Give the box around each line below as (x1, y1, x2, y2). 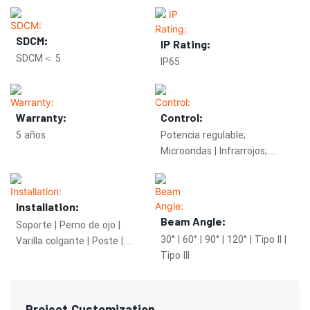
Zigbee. (161, 160, 193, 175)
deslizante (16, 265, 62, 280)
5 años (16, 128, 46, 143)
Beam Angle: (161, 215, 226, 228)
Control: (161, 110, 203, 124)
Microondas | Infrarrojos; (161, 144, 267, 159)
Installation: (16, 200, 79, 214)
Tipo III (161, 248, 190, 263)
